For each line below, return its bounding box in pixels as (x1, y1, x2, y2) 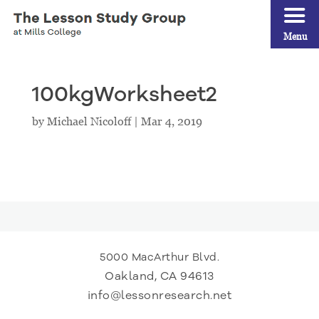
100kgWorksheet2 (31, 80, 217, 109)
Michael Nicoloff (46, 115, 131, 128)
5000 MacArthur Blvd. (100, 250, 219, 264)
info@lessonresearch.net (87, 288, 232, 303)
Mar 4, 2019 (140, 115, 202, 128)
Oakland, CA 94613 (105, 268, 214, 284)
